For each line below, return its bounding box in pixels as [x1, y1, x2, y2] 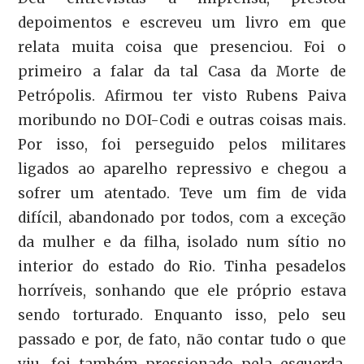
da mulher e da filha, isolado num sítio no [18, 233, 346, 252]
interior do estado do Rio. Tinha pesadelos [18, 258, 346, 276]
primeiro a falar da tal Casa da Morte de [18, 63, 346, 81]
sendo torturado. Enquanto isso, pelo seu [18, 306, 346, 325]
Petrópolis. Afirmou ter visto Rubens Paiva [18, 87, 346, 106]
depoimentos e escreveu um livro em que [18, 14, 346, 32]
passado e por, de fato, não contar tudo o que [18, 331, 346, 349]
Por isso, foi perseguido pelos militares [18, 136, 346, 154]
